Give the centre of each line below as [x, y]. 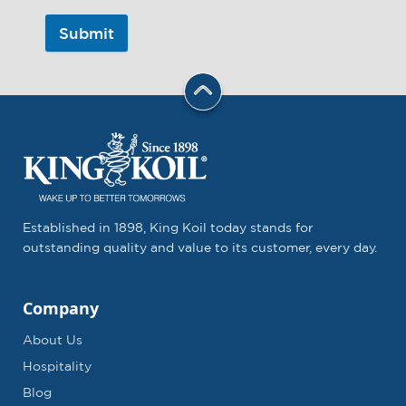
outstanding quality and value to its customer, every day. [200, 247]
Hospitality [57, 366]
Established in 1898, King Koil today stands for [168, 227]
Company [61, 308]
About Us [53, 340]
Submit [87, 33]
